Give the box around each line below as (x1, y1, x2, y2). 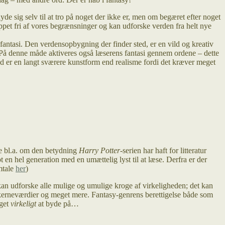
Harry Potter (79, 146, 120, 155)
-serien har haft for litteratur (120, 146, 206, 155)
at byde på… (36, 199, 79, 208)
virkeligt (11, 199, 36, 208)
